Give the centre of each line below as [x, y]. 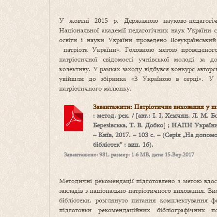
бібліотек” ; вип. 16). [123, 145]
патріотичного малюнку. [95, 88]
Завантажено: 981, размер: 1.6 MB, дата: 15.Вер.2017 [129, 155]
